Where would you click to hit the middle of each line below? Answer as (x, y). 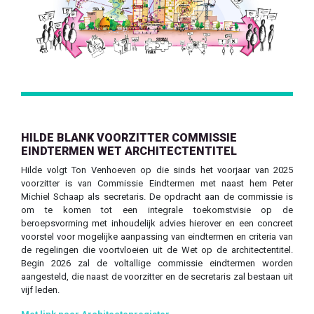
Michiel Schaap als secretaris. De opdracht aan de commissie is (157, 196)
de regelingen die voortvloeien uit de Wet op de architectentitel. (157, 250)
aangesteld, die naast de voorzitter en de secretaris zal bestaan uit (157, 276)
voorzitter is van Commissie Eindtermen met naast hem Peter (157, 183)
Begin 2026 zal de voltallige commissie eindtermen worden (157, 263)
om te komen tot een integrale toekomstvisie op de (157, 210)
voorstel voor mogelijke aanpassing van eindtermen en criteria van (157, 236)
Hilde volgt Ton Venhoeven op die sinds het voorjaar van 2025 (157, 170)
